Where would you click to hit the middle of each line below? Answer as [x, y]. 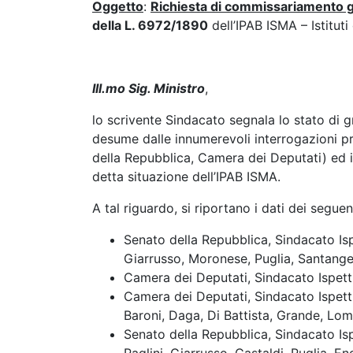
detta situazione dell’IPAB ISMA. [186, 176]
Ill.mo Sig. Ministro [149, 88]
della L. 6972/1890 [150, 25]
